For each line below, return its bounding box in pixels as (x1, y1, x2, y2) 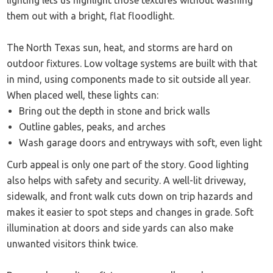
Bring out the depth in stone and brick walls (19, 105, 211, 117)
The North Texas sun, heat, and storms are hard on (7, 42, 233, 54)
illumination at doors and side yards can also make (7, 222, 234, 234)
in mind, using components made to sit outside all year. (7, 74, 251, 85)
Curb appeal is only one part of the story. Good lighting (7, 159, 249, 171)
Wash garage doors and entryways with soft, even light (19, 137, 263, 149)
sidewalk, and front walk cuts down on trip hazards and (7, 191, 253, 202)
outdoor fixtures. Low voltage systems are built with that (7, 58, 258, 69)
